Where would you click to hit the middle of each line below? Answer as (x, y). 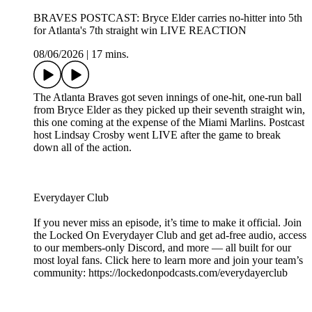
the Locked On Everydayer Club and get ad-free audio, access (170, 235)
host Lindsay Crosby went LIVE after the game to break (157, 135)
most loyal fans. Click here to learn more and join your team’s (168, 260)
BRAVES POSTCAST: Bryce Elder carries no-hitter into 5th (168, 18)
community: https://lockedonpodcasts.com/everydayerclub (161, 273)
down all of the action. (83, 148)
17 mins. (110, 54)
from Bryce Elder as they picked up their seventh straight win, (169, 110)
